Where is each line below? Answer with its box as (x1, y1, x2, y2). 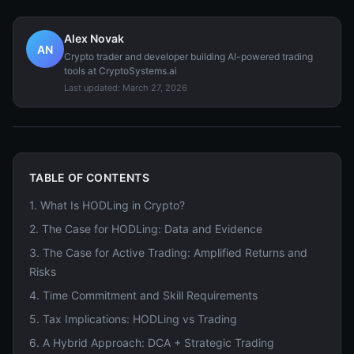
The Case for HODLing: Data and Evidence (42, 222, 262, 235)
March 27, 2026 (122, 82, 187, 93)
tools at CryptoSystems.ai (64, 65, 177, 77)
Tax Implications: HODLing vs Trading (43, 312, 237, 326)
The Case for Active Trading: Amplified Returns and (43, 246, 307, 259)
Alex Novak (64, 32, 124, 45)
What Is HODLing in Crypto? (40, 198, 185, 212)
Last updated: (64, 82, 120, 93)
